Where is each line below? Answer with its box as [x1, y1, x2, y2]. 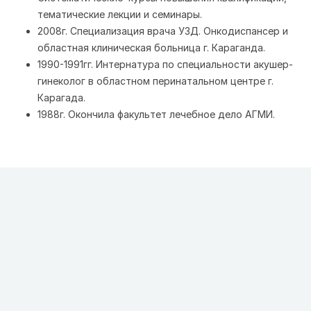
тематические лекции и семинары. [37, 8, 202, 20]
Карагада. [37, 92, 85, 103]
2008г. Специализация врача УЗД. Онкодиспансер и [37, 25, 288, 37]
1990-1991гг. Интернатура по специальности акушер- [37, 58, 293, 70]
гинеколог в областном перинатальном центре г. [37, 75, 274, 87]
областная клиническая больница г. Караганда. [37, 42, 265, 53]
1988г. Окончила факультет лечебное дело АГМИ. [37, 108, 275, 120]
